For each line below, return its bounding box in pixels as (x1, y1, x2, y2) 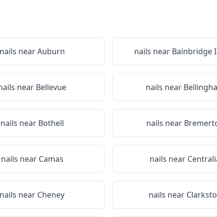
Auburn (37, 46, 65, 57)
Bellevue (35, 82, 66, 93)
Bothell (38, 118, 64, 128)
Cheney (37, 189, 64, 200)
